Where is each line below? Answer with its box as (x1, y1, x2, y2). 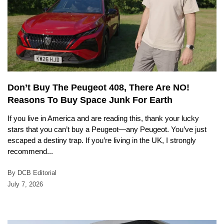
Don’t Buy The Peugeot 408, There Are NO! (7, 82, 189, 92)
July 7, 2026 (7, 180, 43, 188)
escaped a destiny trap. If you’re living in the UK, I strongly (7, 135, 196, 144)
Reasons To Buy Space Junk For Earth (7, 94, 172, 105)
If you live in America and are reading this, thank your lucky (7, 113, 199, 122)
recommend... (7, 146, 53, 155)
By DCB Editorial (7, 168, 56, 176)
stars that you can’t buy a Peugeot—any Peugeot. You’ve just (7, 124, 206, 133)
